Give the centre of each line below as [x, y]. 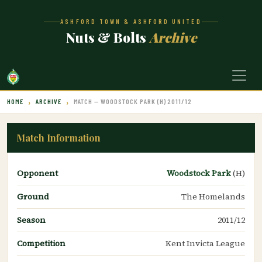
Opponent [37, 173]
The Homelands [213, 196]
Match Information [58, 137]
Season [31, 220]
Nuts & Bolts [107, 37]
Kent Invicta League [205, 243]
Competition [41, 243]
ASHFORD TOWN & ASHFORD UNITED [131, 21]
